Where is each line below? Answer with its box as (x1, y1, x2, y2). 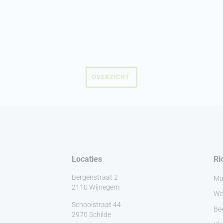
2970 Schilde (72, 211, 111, 219)
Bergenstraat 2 (72, 173, 118, 182)
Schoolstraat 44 (72, 201, 121, 209)
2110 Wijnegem (72, 183, 119, 192)
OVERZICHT (92, 74, 131, 81)
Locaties (72, 154, 102, 164)
